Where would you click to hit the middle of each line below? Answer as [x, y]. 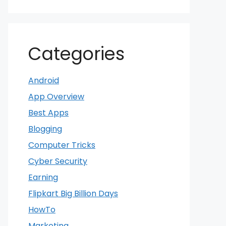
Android [44, 80]
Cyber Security [58, 161]
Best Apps [48, 113]
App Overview [56, 97]
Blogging [45, 129]
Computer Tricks [62, 145]
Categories [76, 54]
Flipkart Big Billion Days [73, 193]
